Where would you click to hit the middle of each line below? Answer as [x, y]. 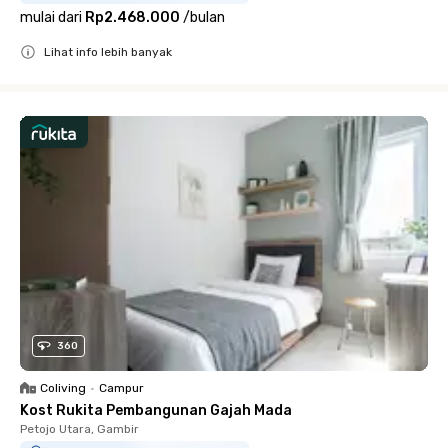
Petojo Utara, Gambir [79, 429]
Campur [121, 388]
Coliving [63, 388]
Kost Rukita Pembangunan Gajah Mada [156, 411]
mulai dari [51, 18]
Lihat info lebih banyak [108, 52]
